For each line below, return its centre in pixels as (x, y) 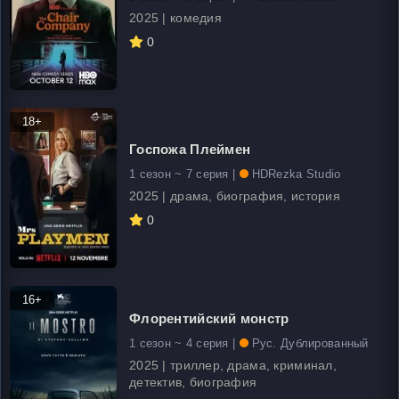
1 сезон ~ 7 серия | (184, 174)
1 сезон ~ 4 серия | (184, 343)
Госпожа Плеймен (190, 149)
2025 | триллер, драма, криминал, (233, 365)
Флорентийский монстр (209, 318)
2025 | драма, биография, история (235, 195)
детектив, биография (193, 382)
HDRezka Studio (296, 174)
